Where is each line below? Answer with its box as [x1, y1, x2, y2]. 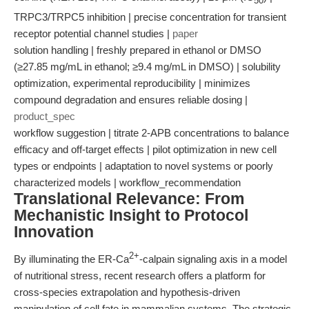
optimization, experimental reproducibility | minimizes [14, 77, 250, 89]
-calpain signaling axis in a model [139, 253, 287, 265]
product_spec [14, 110, 75, 122]
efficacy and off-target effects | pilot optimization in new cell [14, 143, 277, 155]
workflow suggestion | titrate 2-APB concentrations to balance [14, 127, 289, 139]
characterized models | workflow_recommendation [14, 177, 241, 188]
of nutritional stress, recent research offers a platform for [14, 270, 266, 281]
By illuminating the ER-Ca [14, 253, 129, 265]
